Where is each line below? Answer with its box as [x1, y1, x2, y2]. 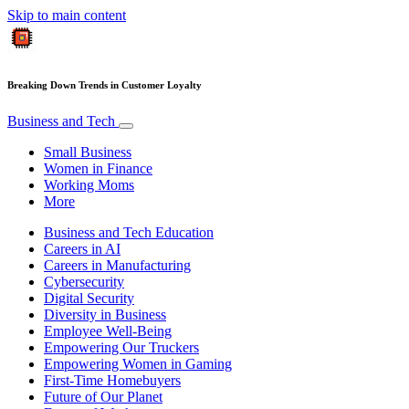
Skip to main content [7, 7, 126, 23]
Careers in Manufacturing [44, 257, 191, 273]
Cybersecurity [44, 273, 124, 289]
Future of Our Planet [44, 388, 163, 404]
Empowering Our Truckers [44, 339, 199, 355]
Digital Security [44, 289, 134, 306]
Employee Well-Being [44, 322, 172, 339]
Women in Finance [44, 160, 152, 176]
